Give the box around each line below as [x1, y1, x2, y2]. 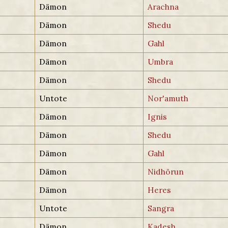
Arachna [148, 1, 179, 12]
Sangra [148, 203, 175, 213]
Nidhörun [148, 166, 184, 177]
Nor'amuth [148, 93, 189, 103]
